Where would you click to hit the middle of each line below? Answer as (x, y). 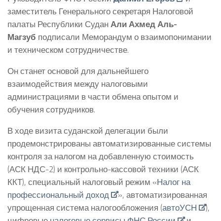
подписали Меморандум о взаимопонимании (125, 37)
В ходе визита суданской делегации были (88, 130)
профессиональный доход (58, 194)
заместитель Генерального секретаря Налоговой (100, 11)
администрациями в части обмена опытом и (93, 96)
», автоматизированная (162, 194)
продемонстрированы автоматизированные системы (109, 143)
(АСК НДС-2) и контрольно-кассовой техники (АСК (103, 169)
